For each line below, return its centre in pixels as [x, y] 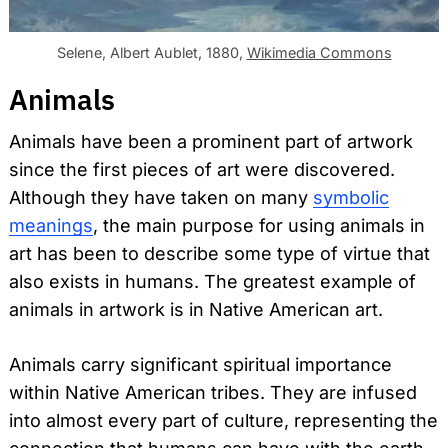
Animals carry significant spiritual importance [200, 364]
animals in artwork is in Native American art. [196, 309]
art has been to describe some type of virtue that [219, 253]
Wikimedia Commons [319, 53]
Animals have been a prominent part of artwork [211, 141]
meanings [51, 225]
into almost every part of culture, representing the [223, 420]
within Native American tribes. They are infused [213, 392]
